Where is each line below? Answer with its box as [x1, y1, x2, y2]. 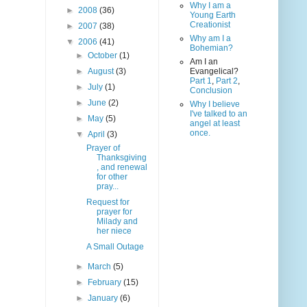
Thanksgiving [96, 153, 147, 163]
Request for [86, 197, 130, 208]
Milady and [96, 217, 138, 227]
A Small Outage [86, 242, 144, 252]
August [88, 66, 116, 77]
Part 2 [216, 76, 238, 86]
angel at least [190, 119, 240, 129]
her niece [96, 226, 132, 236]
